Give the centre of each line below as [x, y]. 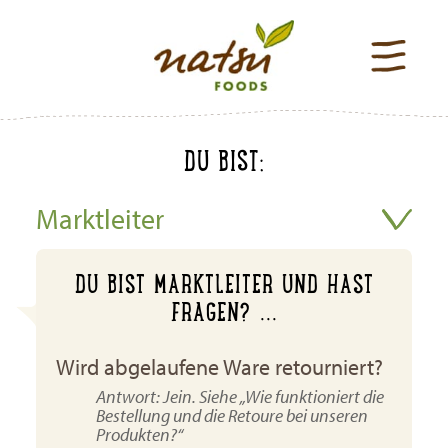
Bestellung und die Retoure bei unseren [231, 416]
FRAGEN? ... [224, 311]
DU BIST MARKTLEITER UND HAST [224, 283]
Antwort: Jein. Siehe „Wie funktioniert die [239, 397]
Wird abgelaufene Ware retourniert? [219, 367]
